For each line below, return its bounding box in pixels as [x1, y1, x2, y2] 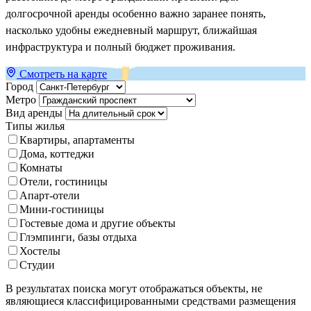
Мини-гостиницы [19, 203, 104, 216]
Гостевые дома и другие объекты [19, 217, 176, 230]
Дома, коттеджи [19, 148, 94, 160]
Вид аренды [6, 107, 65, 119]
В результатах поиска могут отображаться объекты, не [6, 283, 262, 295]
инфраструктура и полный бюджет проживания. [6, 41, 235, 53]
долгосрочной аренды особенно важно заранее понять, [6, 8, 266, 20]
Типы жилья [6, 120, 65, 133]
